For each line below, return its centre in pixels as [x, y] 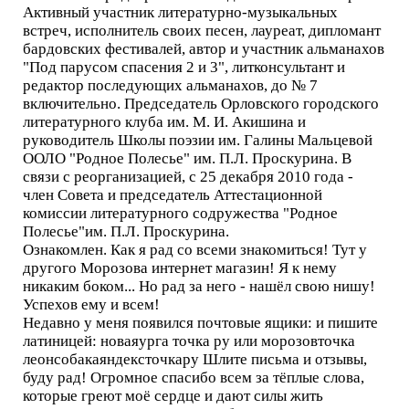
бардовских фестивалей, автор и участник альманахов [204, 49]
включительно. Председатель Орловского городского [201, 104]
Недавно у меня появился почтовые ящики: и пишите [200, 323]
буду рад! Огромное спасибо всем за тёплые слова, [194, 378]
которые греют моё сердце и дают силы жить [173, 396]
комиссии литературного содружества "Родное [180, 213]
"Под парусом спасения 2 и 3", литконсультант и [184, 67]
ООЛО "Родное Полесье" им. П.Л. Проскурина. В [187, 158]
